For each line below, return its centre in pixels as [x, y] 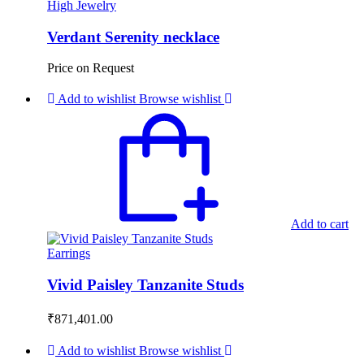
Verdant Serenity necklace [133, 37]
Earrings [69, 253]
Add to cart [320, 224]
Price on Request [91, 68]
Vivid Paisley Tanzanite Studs [145, 285]
